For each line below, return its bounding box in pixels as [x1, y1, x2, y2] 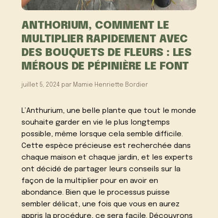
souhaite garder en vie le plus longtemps [21, 119, 170, 127]
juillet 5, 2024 [21, 81, 60, 88]
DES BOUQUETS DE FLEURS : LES [21, 47, 192, 58]
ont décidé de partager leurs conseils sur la [21, 165, 181, 174]
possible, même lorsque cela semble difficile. [21, 130, 183, 139]
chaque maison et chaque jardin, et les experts [21, 154, 193, 162]
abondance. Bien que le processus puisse [21, 189, 170, 197]
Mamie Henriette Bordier [73, 81, 148, 88]
